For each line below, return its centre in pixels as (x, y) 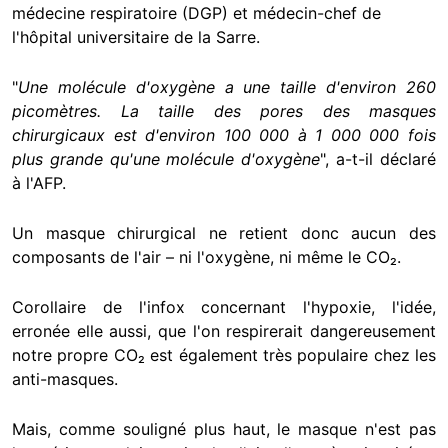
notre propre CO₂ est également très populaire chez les (224, 355)
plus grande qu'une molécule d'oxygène (166, 159)
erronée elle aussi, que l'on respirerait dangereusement (224, 331)
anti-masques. (65, 379)
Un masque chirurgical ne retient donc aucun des (224, 233)
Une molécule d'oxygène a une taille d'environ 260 (227, 87)
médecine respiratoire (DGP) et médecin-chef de (196, 13)
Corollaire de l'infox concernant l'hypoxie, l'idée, (224, 307)
